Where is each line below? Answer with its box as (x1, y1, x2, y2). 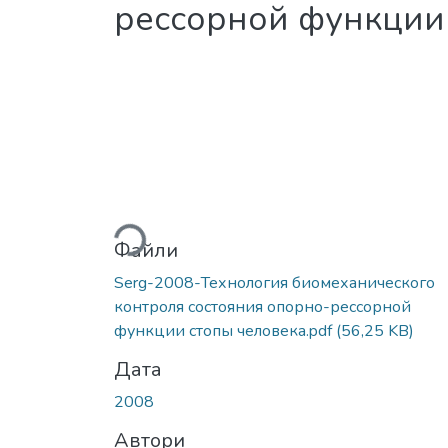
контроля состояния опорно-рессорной (114, 295, 411, 318)
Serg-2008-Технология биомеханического (114, 271, 435, 294)
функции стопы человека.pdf (114, 319, 336, 342)
